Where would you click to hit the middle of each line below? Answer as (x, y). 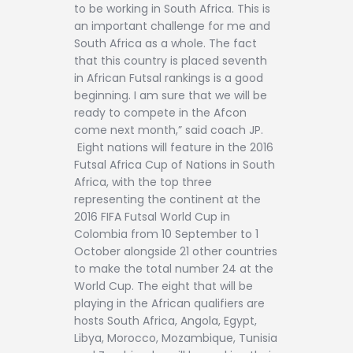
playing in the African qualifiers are (169, 303)
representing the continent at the (167, 199)
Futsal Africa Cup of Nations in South (175, 164)
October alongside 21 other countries (176, 251)
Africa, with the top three (143, 182)
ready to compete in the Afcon (160, 112)
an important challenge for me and (172, 26)
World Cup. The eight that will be (163, 286)
